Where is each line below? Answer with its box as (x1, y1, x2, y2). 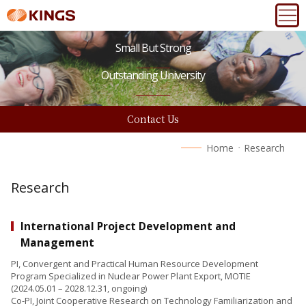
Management (20, 235, 94, 250)
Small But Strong (115, 40, 191, 55)
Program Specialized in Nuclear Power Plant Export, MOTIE (10, 270, 251, 282)
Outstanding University (101, 68, 205, 83)
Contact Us (127, 112, 179, 126)
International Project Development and (20, 219, 236, 234)
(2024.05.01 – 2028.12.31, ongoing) (10, 282, 147, 294)
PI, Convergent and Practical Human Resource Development (10, 258, 258, 270)
